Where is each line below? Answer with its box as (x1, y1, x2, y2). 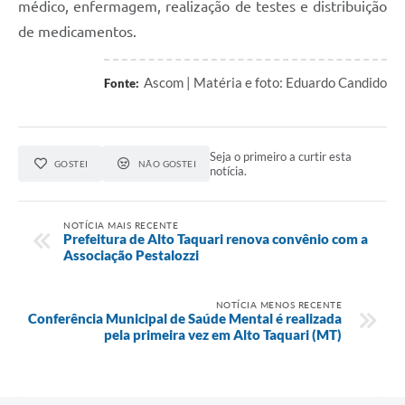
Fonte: (104, 76, 139, 91)
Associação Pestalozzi (63, 246, 199, 263)
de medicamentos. (18, 24, 137, 41)
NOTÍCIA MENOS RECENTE (215, 298, 342, 310)
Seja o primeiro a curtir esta (210, 149, 353, 165)
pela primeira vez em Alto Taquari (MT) (104, 325, 342, 343)
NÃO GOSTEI (137, 158, 197, 170)
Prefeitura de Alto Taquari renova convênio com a (63, 230, 368, 247)
